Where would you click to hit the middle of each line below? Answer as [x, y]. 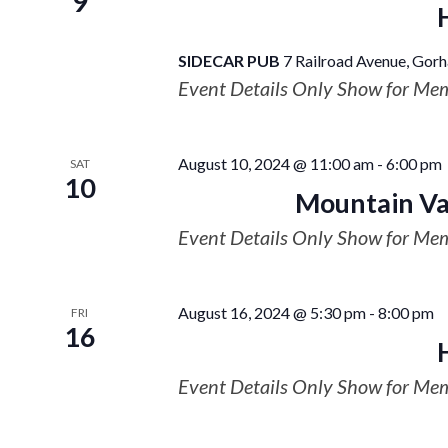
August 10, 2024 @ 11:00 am [275, 163]
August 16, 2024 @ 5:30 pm [271, 312]
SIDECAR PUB [230, 60]
